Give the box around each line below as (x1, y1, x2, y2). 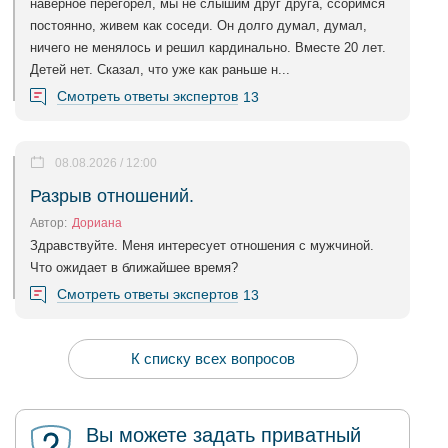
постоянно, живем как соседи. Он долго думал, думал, (30, 18, 367, 33)
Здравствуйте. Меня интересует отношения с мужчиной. (30, 238, 374, 253)
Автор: (30, 216, 67, 230)
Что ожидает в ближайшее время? (30, 260, 238, 275)
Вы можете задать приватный (86, 424, 361, 446)
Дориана (72, 216, 122, 230)
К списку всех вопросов (130, 350, 295, 367)
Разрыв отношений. (30, 186, 194, 206)
